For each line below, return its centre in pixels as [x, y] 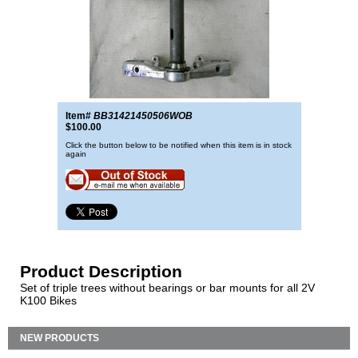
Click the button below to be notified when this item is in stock [178, 145]
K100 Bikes [48, 300]
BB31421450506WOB [143, 116]
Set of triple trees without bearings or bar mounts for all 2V [167, 288]
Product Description [101, 271]
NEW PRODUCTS [60, 338]
